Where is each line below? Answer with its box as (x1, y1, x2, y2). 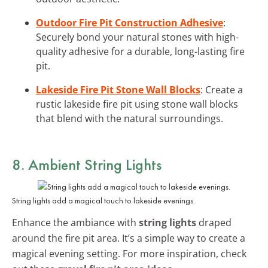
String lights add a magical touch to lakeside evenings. (12, 194, 195, 206)
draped (196, 215, 232, 229)
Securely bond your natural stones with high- (36, 30, 239, 44)
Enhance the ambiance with (12, 215, 139, 229)
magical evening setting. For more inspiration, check (12, 246, 246, 260)
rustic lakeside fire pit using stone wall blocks (36, 97, 238, 111)
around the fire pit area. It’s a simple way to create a (12, 231, 245, 245)
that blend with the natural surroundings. (36, 111, 223, 125)
